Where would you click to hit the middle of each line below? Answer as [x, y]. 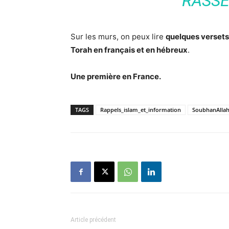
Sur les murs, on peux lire [118, 37]
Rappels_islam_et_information [141, 110]
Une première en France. [116, 76]
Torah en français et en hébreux [129, 50]
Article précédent [93, 220]
